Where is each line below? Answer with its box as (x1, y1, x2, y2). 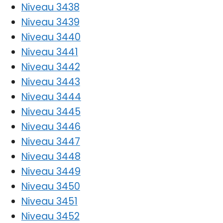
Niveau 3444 (21, 90, 81, 104)
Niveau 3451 (21, 194, 78, 208)
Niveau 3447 (21, 134, 80, 148)
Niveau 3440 (21, 30, 81, 44)
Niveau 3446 (21, 119, 81, 133)
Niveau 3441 (21, 45, 78, 59)
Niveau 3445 (21, 105, 81, 118)
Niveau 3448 (21, 149, 81, 163)
